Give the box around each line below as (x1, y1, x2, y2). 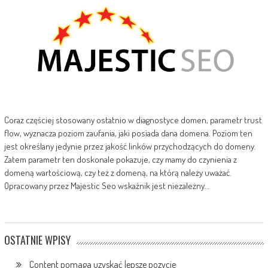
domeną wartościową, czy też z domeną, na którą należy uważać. (4, 166, 232, 178)
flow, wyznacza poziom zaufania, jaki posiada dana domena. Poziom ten (4, 127, 252, 139)
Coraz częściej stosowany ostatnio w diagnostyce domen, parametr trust (4, 114, 262, 126)
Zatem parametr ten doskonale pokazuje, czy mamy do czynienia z (4, 153, 237, 165)
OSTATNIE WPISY (4, 232, 71, 248)
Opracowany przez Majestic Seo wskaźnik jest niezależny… (4, 179, 209, 191)
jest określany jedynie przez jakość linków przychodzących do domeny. (4, 140, 256, 152)
